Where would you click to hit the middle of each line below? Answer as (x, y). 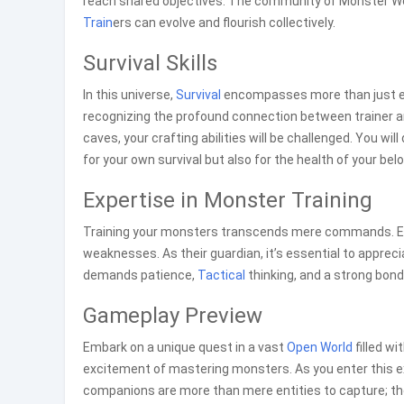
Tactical (221, 275)
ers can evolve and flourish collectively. (224, 23)
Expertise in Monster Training (228, 200)
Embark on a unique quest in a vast (185, 347)
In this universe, (129, 95)
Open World (320, 347)
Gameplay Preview (173, 316)
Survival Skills (150, 63)
